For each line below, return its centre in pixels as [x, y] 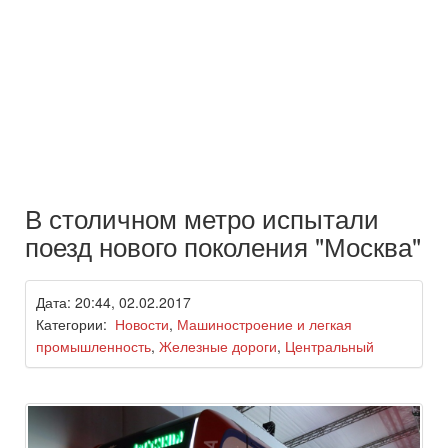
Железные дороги [218, 346]
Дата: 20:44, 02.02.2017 [113, 302]
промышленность [93, 346]
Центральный [329, 346]
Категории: [75, 324]
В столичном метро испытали [202, 218]
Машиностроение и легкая [264, 324]
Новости [142, 324]
